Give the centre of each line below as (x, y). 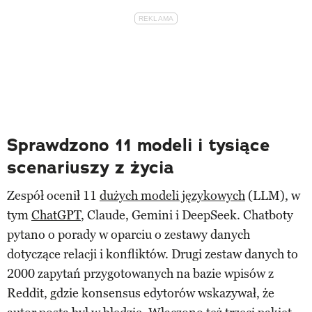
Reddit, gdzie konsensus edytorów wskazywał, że (141, 294)
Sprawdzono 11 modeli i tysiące (139, 146)
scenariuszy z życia (91, 168)
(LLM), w (273, 196)
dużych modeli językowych (172, 196)
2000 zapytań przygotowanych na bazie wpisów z (140, 274)
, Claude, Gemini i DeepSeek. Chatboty (187, 216)
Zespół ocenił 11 (53, 196)
